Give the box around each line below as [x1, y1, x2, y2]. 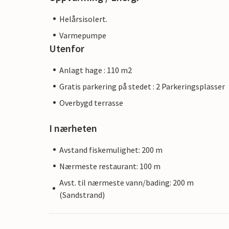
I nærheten [49, 121, 97, 134]
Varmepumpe [59, 30, 106, 40]
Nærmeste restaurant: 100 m [59, 161, 161, 171]
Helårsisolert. [59, 13, 107, 24]
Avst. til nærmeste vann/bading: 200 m [59, 177, 194, 188]
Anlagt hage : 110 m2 [59, 64, 132, 75]
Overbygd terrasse [59, 97, 123, 108]
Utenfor [49, 41, 84, 55]
